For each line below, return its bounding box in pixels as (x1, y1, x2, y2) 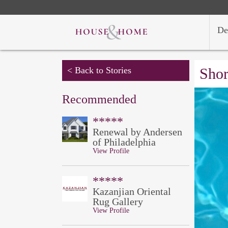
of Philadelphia (93, 136, 156, 148)
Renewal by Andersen (93, 126, 182, 137)
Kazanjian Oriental (93, 186, 171, 197)
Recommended (62, 93, 136, 106)
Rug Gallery (93, 196, 143, 207)
